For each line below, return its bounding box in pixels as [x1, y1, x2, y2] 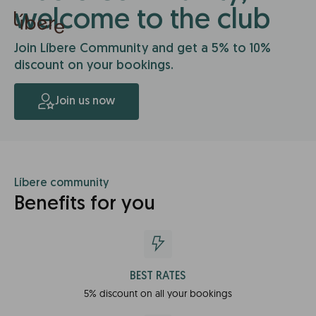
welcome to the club [14, 7, 270, 35]
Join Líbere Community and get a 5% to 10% [14, 42, 271, 56]
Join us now [55, 96, 115, 107]
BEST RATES [130, 271, 186, 282]
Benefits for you [14, 195, 155, 214]
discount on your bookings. [14, 59, 174, 73]
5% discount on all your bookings [83, 287, 232, 300]
